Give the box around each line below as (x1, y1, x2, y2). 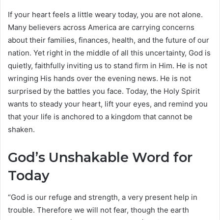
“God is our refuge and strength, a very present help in (8, 192, 197, 202)
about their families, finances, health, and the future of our (8, 35, 209, 45)
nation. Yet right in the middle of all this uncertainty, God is (8, 48, 211, 57)
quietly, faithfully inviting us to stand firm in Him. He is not (8, 60, 207, 70)
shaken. (8, 124, 35, 134)
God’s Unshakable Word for (8, 149, 192, 165)
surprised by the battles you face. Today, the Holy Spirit (8, 86, 200, 96)
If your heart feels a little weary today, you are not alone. (8, 9, 203, 19)
